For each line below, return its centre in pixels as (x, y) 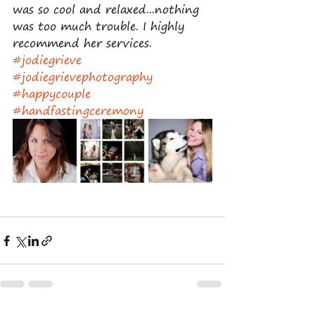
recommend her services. (82, 43)
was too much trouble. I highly (101, 26)
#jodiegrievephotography (83, 77)
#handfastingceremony (78, 110)
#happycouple (52, 94)
